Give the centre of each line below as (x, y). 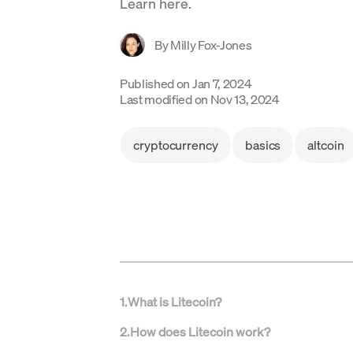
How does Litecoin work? (200, 332)
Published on (155, 84)
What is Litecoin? (175, 302)
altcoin (326, 145)
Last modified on (164, 99)
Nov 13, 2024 (245, 99)
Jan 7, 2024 (222, 84)
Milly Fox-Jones (211, 45)
